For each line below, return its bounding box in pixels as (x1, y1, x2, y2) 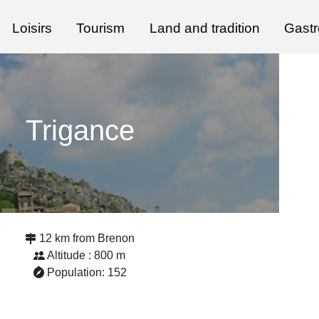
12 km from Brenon (38, 232, 135, 244)
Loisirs (11, 21, 52, 36)
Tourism (76, 21, 125, 36)
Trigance (25, 115, 135, 146)
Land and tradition (149, 21, 260, 36)
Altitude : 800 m (47, 249, 126, 261)
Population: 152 (46, 266, 127, 278)
